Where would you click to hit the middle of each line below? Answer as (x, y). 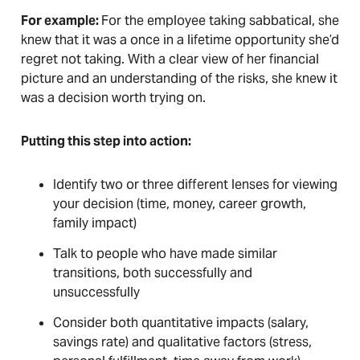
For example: (61, 20)
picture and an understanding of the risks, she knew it (179, 78)
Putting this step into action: (106, 141)
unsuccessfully (96, 292)
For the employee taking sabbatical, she (220, 20)
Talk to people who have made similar (165, 254)
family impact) (95, 223)
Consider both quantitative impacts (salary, (181, 323)
